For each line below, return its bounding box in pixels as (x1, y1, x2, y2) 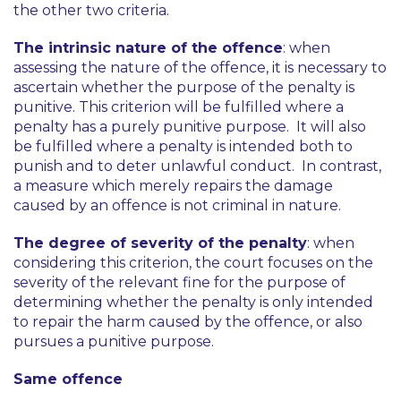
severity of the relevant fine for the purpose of (13, 274, 346, 291)
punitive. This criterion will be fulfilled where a (13, 98, 344, 115)
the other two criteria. (13, 2, 173, 19)
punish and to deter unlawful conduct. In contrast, (13, 158, 381, 175)
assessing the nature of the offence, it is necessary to (13, 59, 387, 76)
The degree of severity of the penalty (13, 235, 307, 252)
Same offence (13, 371, 123, 388)
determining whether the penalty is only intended (13, 294, 373, 311)
